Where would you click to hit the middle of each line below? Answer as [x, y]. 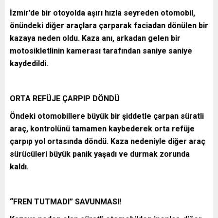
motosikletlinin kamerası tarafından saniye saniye [101, 51]
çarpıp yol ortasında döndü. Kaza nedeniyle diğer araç [108, 141]
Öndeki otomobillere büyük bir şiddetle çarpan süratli [107, 116]
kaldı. [19, 166]
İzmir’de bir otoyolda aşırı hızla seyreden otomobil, [102, 13]
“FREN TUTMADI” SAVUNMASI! [65, 201]
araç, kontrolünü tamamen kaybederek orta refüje [102, 128]
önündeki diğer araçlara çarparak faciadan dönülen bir [109, 25]
